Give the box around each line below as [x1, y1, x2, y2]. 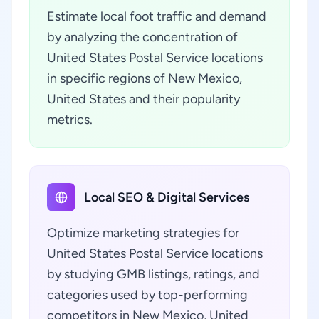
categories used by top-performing [47, 287, 248, 303]
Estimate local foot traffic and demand [47, 9, 266, 24]
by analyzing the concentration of [47, 29, 238, 45]
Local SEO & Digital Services [84, 189, 249, 205]
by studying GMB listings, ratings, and [47, 266, 260, 282]
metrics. [47, 112, 93, 127]
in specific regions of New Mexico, [47, 70, 242, 86]
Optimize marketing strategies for [47, 225, 239, 241]
